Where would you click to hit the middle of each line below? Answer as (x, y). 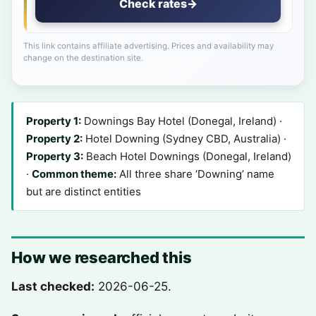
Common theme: (74, 174)
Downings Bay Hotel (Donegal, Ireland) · (182, 121)
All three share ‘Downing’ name (195, 174)
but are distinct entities (84, 192)
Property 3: (55, 156)
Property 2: (54, 139)
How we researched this (102, 257)
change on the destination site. (83, 58)
